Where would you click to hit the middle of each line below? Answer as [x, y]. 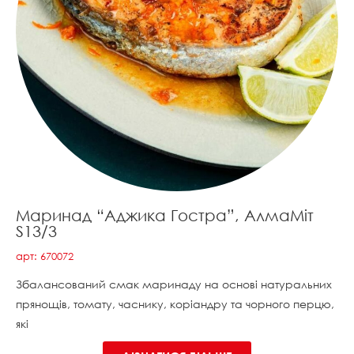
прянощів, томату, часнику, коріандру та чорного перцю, [175, 304]
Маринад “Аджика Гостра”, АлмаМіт [165, 215]
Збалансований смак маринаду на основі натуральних [174, 284]
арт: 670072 [45, 256]
